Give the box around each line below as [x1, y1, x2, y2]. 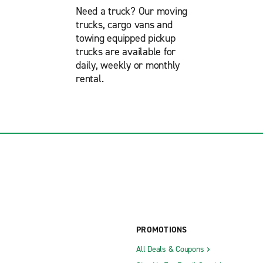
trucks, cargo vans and [76, 18, 173, 32]
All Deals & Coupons [136, 244, 204, 255]
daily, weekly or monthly [76, 58, 180, 73]
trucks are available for [76, 45, 176, 59]
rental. [76, 72, 104, 86]
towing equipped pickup [76, 31, 176, 46]
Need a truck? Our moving [76, 4, 187, 19]
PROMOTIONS [136, 224, 187, 236]
